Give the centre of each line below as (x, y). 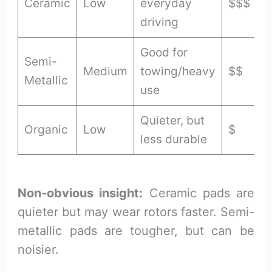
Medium (106, 71)
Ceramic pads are (199, 193)
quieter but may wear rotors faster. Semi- (136, 212)
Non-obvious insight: (80, 193)
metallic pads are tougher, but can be (136, 230)
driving (160, 22)
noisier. (39, 249)
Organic (46, 129)
